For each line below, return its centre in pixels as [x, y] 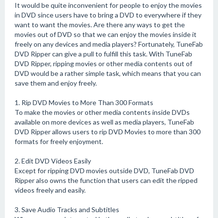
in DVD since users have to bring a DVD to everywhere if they [108, 15]
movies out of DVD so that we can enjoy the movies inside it [106, 34]
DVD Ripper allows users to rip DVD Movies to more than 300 [108, 132]
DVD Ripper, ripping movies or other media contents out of [103, 64]
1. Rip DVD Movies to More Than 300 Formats [84, 102]
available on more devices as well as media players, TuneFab [104, 122]
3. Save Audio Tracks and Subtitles [67, 209]
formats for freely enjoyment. [59, 141]
